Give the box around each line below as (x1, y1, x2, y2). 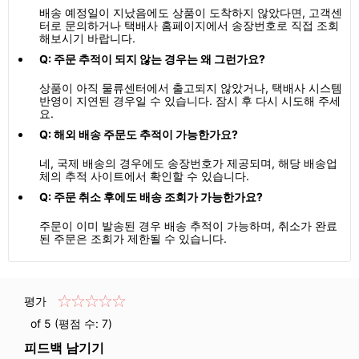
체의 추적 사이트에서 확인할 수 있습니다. (39, 169, 249, 183)
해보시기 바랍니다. (39, 31, 135, 45)
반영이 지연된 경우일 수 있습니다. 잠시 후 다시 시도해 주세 (39, 94, 341, 107)
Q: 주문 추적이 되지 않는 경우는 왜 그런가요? (39, 52, 265, 66)
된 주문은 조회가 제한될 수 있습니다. (39, 232, 227, 245)
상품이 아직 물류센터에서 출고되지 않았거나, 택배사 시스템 (39, 81, 342, 95)
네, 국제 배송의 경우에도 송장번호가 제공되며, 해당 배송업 (39, 156, 337, 170)
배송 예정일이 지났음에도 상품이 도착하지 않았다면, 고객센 (39, 6, 342, 19)
